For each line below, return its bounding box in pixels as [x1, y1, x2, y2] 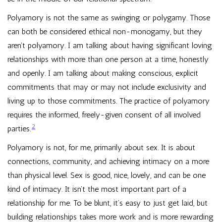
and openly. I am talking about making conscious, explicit [7, 68, 198, 78]
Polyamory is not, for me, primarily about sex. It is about [7, 143, 195, 152]
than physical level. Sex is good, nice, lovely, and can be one [7, 170, 206, 180]
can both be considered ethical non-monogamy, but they [7, 27, 202, 36]
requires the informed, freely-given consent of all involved [7, 110, 201, 119]
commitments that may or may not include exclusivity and [7, 82, 206, 92]
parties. [7, 124, 31, 133]
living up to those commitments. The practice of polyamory [7, 96, 210, 106]
